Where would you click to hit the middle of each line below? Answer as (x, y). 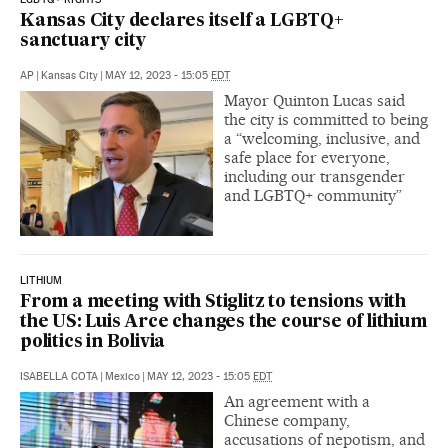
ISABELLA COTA (59, 376)
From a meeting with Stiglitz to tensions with (213, 302)
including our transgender (314, 177)
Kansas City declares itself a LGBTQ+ (182, 22)
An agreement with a (297, 401)
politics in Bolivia (93, 342)
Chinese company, (287, 420)
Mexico (122, 376)
